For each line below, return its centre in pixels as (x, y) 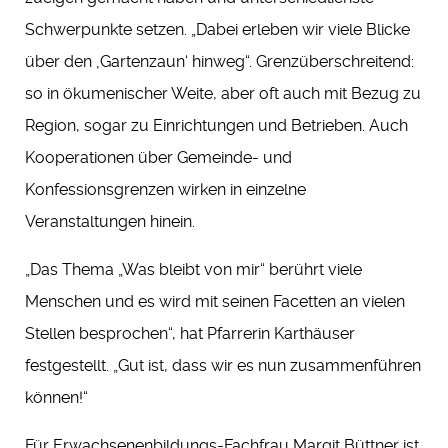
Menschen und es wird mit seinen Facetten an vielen (215, 302)
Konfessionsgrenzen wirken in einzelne (165, 190)
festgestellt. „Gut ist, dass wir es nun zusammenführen (223, 366)
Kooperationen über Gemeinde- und (158, 158)
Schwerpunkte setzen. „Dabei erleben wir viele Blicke (217, 30)
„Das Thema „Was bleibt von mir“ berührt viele (193, 270)
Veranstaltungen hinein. (110, 222)
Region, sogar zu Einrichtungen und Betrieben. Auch (216, 126)
